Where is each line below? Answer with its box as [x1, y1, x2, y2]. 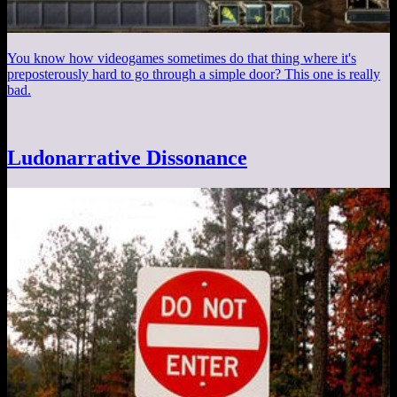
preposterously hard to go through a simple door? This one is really [7, 66, 380, 82]
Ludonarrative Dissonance [7, 145, 247, 169]
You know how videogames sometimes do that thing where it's [7, 50, 356, 66]
